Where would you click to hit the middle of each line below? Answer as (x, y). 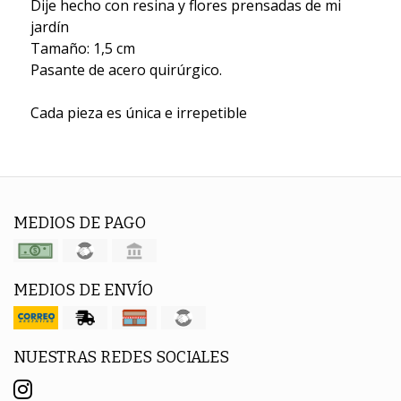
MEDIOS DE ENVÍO (83, 290)
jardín (51, 26)
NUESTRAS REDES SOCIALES (121, 357)
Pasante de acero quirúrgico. (126, 69)
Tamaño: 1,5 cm (82, 48)
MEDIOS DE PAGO (80, 223)
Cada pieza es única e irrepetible (138, 112)
